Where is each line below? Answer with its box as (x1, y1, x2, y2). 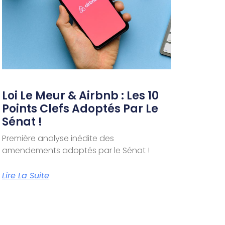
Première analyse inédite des (2, 133, 115, 145)
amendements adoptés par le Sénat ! (2, 145, 150, 157)
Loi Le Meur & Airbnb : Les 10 (2, 88, 159, 104)
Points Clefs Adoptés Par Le (2, 101, 159, 117)
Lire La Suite (2, 170, 50, 182)
